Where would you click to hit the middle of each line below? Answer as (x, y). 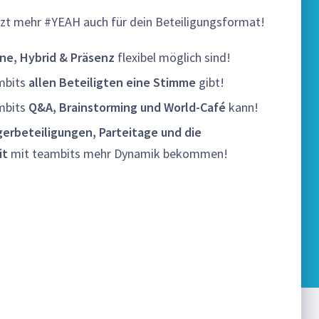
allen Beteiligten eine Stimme (112, 82)
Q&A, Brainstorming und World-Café (127, 107)
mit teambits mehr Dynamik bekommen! (118, 153)
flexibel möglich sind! (173, 57)
